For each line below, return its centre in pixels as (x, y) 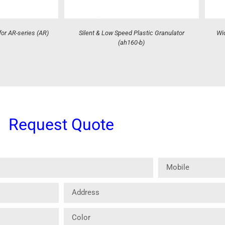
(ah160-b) (132, 42)
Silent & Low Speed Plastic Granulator (131, 33)
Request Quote (61, 124)
